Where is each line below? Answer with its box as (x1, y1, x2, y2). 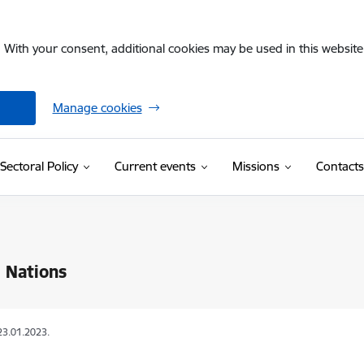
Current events (114, 158, 196, 174)
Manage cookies (52, 100, 142, 115)
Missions (232, 158, 279, 174)
